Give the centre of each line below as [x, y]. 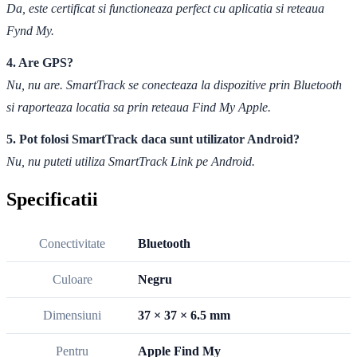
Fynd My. [30, 30]
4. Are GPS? [40, 62]
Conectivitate [72, 243]
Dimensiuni [72, 315]
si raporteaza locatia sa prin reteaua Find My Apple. [139, 107]
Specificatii [52, 199]
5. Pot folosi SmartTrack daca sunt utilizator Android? [153, 139]
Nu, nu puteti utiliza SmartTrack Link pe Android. [131, 161]
